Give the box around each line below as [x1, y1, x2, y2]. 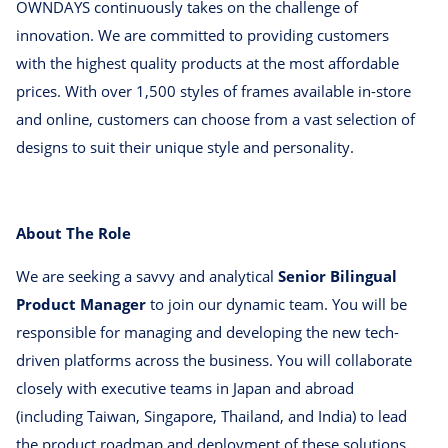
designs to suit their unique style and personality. [16, 137, 354, 158]
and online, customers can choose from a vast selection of [16, 109, 415, 130]
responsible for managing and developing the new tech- [16, 322, 399, 343]
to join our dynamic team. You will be [146, 294, 407, 315]
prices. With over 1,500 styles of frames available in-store [16, 81, 411, 102]
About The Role [16, 223, 131, 244]
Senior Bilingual [278, 266, 397, 287]
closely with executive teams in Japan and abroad [16, 378, 354, 399]
